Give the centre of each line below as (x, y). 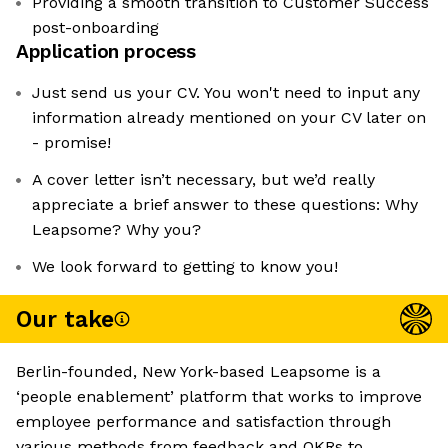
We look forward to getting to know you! (185, 267)
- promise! (71, 143)
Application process (106, 52)
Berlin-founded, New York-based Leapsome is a (198, 372)
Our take (65, 319)
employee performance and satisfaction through (203, 422)
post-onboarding (95, 28)
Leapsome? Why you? (116, 230)
